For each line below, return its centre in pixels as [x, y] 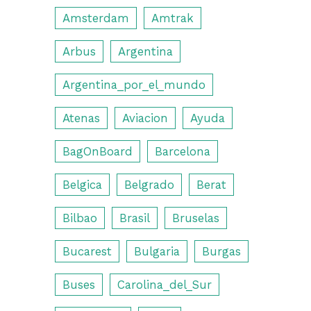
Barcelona [183, 152]
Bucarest [87, 252]
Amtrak [173, 18]
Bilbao [80, 218]
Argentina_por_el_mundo [134, 85]
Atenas [81, 118]
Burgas [221, 252]
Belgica [82, 185]
